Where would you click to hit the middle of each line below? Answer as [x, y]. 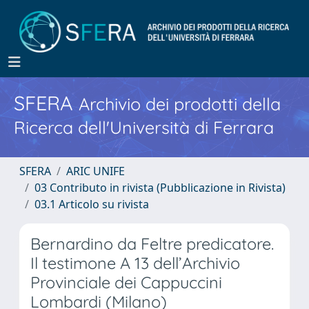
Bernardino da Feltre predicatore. [152, 244]
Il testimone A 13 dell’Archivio [135, 263]
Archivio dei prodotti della [180, 104]
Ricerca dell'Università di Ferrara [144, 127]
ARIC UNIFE [96, 171]
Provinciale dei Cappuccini [126, 282]
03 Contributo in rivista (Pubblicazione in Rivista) [160, 188]
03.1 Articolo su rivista [92, 204]
